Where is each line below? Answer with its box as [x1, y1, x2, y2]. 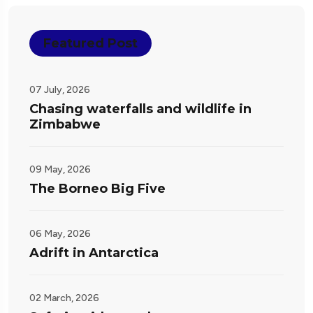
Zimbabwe [29, 117, 101, 133]
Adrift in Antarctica [29, 245, 159, 261]
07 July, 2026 [29, 84, 90, 96]
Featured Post [43, 36, 138, 52]
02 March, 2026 [29, 292, 99, 305]
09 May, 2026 [29, 163, 91, 176]
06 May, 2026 [29, 228, 91, 240]
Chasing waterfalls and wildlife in [29, 101, 252, 117]
